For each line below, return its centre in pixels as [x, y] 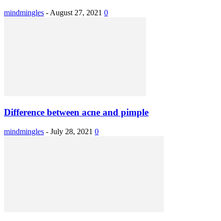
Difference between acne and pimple [76, 112]
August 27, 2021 [76, 12]
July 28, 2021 [72, 131]
